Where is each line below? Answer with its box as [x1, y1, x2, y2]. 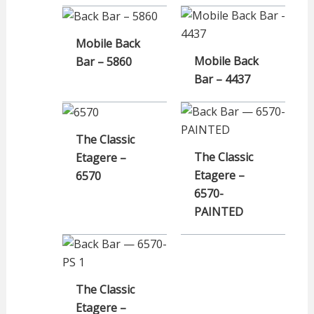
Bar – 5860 [75, 54, 132, 70]
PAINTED [194, 203, 244, 219]
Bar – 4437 [194, 71, 251, 87]
